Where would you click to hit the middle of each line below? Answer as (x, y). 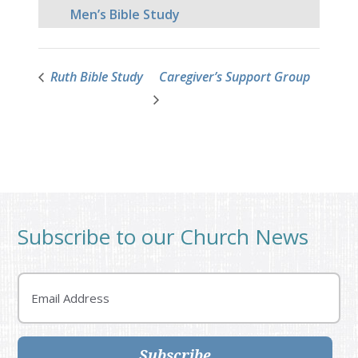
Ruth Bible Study (95, 77)
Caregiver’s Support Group (235, 77)
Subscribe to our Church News (163, 237)
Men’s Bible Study (125, 15)
